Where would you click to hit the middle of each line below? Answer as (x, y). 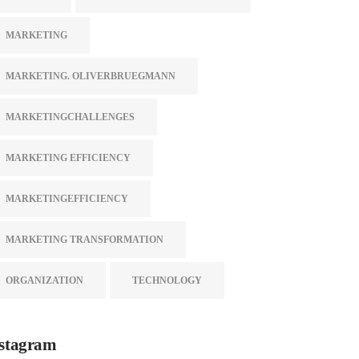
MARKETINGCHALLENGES (71, 117)
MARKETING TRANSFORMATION (85, 240)
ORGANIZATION (45, 280)
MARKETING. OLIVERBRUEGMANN (91, 76)
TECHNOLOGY (167, 280)
